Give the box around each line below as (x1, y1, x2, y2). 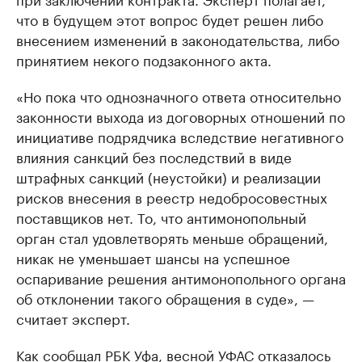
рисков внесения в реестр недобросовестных (16, 186, 327, 208)
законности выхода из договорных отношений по (16, 105, 345, 127)
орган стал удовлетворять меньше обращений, (16, 226, 328, 248)
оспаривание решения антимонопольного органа (16, 267, 346, 288)
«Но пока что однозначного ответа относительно (16, 85, 341, 107)
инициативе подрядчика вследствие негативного (16, 125, 343, 147)
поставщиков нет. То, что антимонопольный (16, 206, 306, 228)
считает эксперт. (16, 307, 130, 329)
